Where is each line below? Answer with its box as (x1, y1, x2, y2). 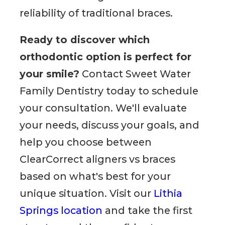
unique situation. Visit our (20, 187, 154, 200)
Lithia (154, 187, 183, 200)
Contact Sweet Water (79, 68, 191, 80)
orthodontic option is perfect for (20, 51, 192, 63)
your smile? (20, 68, 80, 80)
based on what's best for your (20, 170, 171, 183)
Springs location (20, 204, 103, 217)
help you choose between (20, 136, 152, 149)
